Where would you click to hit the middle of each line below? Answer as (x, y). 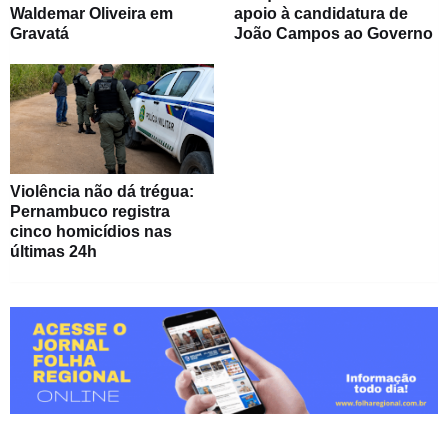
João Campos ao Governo (333, 34)
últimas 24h (53, 252)
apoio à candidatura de (321, 14)
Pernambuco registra (90, 212)
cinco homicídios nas (91, 232)
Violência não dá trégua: (102, 192)
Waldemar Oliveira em (91, 14)
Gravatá (39, 34)
